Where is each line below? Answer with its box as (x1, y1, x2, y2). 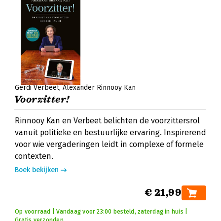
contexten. (15, 151, 53, 161)
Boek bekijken (15, 166, 59, 174)
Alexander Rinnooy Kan (63, 83, 136, 92)
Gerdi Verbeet (15, 83, 59, 92)
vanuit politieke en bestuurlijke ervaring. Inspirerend (15, 128, 206, 137)
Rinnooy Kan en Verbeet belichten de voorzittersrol (15, 116, 200, 125)
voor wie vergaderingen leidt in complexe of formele (15, 140, 204, 149)
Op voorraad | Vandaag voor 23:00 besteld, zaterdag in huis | (15, 208, 188, 215)
